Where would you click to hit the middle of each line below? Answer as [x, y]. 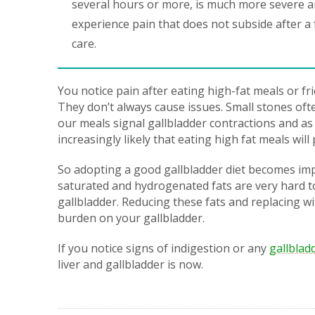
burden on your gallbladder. [131, 218]
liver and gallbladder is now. [130, 264]
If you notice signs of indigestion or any [163, 248]
